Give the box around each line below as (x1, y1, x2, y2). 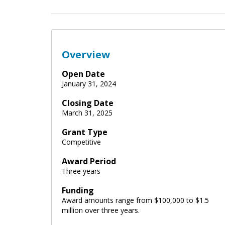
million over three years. (62, 205, 140, 215)
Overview (62, 47, 110, 61)
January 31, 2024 (62, 78, 116, 88)
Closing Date (62, 97, 114, 108)
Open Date (62, 68, 105, 79)
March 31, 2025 (62, 107, 113, 118)
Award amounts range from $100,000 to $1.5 (62, 195, 209, 205)
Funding (62, 184, 94, 196)
